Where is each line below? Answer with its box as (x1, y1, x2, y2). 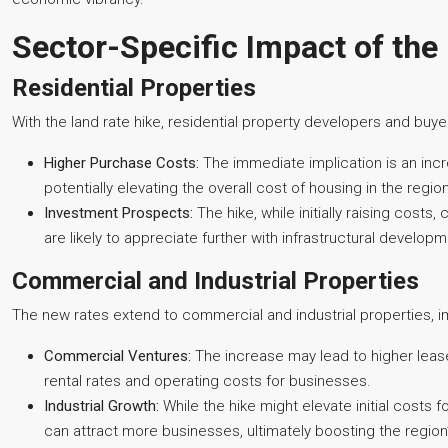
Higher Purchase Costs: (44, 154, 199, 172)
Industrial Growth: (44, 397, 159, 415)
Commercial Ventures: (44, 347, 191, 365)
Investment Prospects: (44, 204, 193, 222)
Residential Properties (12, 74, 256, 102)
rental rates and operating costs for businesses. (44, 372, 371, 390)
